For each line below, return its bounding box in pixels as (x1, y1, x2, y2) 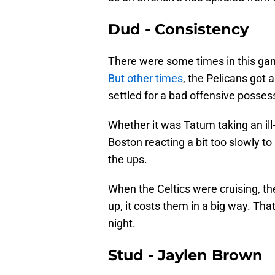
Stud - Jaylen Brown (108, 246, 263, 265)
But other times (108, 72, 183, 85)
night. (108, 217, 136, 230)
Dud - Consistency (108, 20, 249, 39)
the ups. (108, 153, 147, 166)
